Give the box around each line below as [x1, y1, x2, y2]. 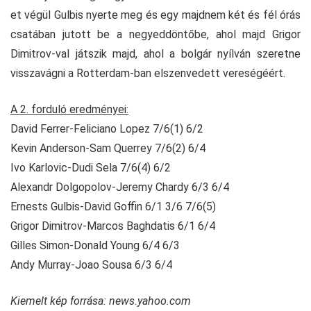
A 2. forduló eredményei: [10, 102, 128, 116]
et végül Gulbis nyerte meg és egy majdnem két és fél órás [10, 8, 301, 22]
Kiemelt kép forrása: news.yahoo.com [10, 294, 191, 308]
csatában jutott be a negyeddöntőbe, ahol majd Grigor [10, 27, 301, 41]
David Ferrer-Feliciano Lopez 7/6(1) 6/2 [10, 121, 203, 135]
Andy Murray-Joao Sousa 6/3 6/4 [10, 258, 172, 271]
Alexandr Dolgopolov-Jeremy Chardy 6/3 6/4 [10, 180, 229, 194]
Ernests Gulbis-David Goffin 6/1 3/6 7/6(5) [10, 199, 216, 213]
